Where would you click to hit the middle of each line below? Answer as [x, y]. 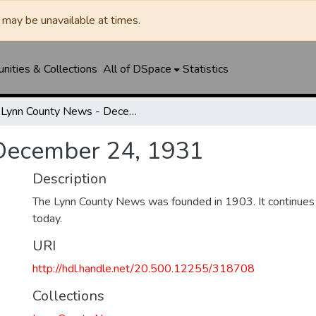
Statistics [205, 69]
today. [47, 219]
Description [69, 179]
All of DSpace [137, 69]
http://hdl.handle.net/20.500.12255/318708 [144, 269]
